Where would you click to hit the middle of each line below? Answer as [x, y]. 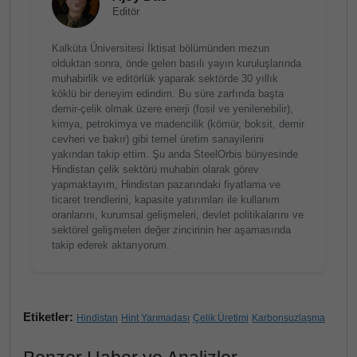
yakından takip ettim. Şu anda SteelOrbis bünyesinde [175, 154]
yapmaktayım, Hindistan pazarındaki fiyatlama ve [166, 184]
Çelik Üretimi [221, 318]
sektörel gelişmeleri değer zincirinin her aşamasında [171, 230]
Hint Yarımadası [155, 318]
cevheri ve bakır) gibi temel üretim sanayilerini [158, 139]
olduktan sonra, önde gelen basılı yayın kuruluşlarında [177, 63]
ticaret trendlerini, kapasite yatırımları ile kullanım [166, 200]
